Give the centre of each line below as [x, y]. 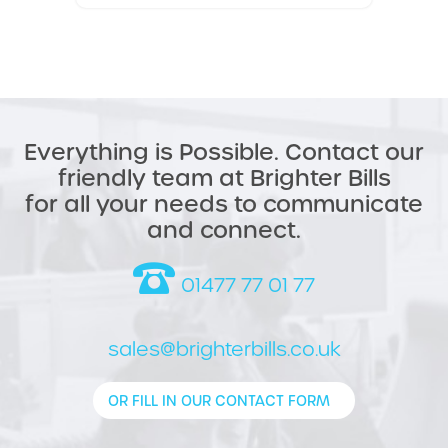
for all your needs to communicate [224, 202]
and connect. [224, 228]
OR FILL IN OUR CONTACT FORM [219, 400]
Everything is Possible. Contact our [224, 150]
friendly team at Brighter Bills [224, 176]
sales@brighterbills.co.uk [224, 348]
